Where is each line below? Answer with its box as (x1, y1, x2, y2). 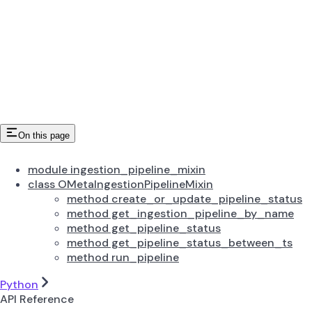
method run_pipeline (67, 249, 179, 265)
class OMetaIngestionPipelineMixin (28, 176, 213, 192)
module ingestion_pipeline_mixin (28, 162, 205, 177)
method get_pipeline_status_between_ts (67, 235, 292, 250)
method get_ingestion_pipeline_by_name (67, 205, 294, 221)
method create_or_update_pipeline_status (67, 191, 302, 206)
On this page (18, 130, 70, 141)
